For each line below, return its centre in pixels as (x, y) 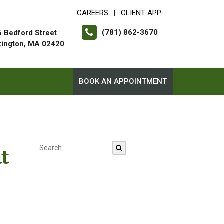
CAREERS (93, 13)
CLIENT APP (141, 13)
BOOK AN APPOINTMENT (123, 81)
